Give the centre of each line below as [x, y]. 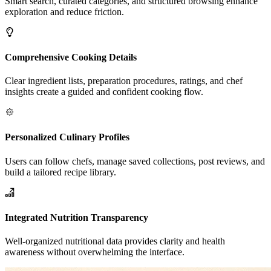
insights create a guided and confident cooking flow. [104, 92]
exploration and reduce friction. [64, 11]
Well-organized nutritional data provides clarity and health [115, 241]
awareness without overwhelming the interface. [95, 252]
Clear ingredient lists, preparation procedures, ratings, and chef [124, 81]
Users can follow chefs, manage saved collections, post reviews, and [135, 161]
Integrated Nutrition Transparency [77, 217]
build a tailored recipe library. [60, 172]
